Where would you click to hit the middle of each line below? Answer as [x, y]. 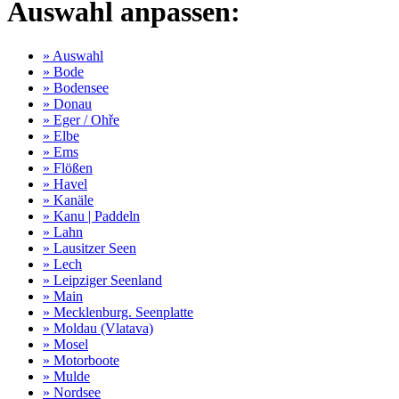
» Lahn [63, 232]
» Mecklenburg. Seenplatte [118, 312]
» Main [63, 296]
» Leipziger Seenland [102, 280]
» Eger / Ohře [81, 119]
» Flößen [68, 167]
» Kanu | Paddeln [91, 216]
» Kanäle [68, 199]
